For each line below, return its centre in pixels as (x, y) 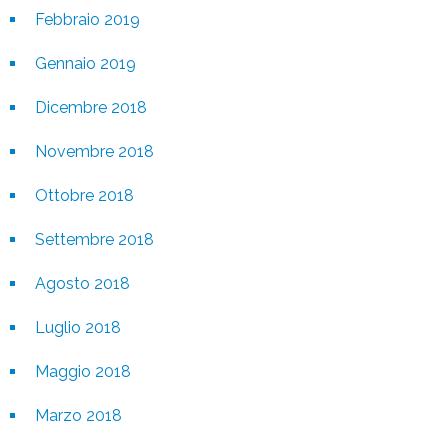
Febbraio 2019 (87, 19)
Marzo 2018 (78, 415)
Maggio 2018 (83, 371)
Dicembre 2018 (91, 107)
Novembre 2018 (94, 151)
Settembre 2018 (94, 239)
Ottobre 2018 (84, 195)
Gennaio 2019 (85, 63)
